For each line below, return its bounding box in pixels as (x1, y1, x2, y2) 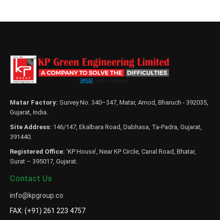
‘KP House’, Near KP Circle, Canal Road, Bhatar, (65, 148, 196, 156)
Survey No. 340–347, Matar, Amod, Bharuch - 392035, (58, 99, 208, 107)
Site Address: (10, 123, 52, 131)
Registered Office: (10, 148, 65, 156)
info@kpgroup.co (10, 192, 63, 200)
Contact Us (10, 174, 52, 184)
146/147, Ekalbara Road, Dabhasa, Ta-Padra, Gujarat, (52, 123, 202, 131)
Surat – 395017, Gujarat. (10, 158, 78, 165)
